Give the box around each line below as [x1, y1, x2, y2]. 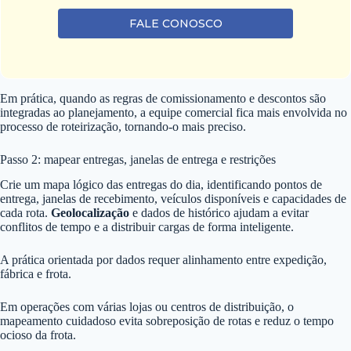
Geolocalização [51, 206, 129, 220]
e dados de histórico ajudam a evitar [129, 206, 309, 220]
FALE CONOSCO [128, 16, 223, 31]
